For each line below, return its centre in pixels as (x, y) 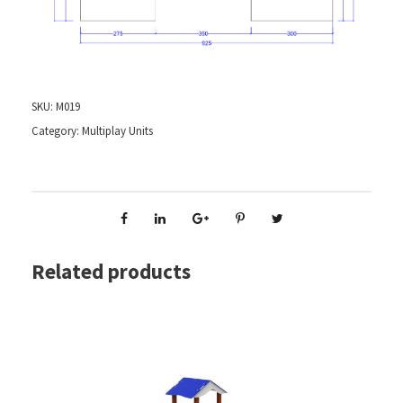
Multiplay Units (117, 131)
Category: (57, 131)
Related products (111, 272)
